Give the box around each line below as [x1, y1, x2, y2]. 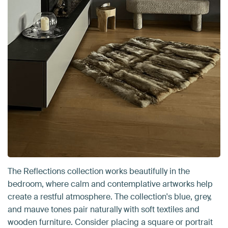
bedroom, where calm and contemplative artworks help [8, 179, 213, 190]
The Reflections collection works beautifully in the [8, 166, 190, 177]
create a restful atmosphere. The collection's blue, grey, [8, 191, 212, 203]
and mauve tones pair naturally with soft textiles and [8, 204, 199, 215]
